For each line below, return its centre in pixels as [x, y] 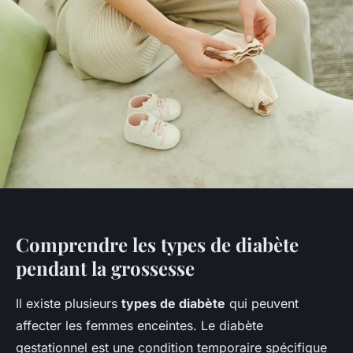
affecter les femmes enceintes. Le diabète [139, 325]
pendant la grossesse [105, 268]
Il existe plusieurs [69, 303]
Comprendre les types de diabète [157, 244]
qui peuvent [262, 303]
